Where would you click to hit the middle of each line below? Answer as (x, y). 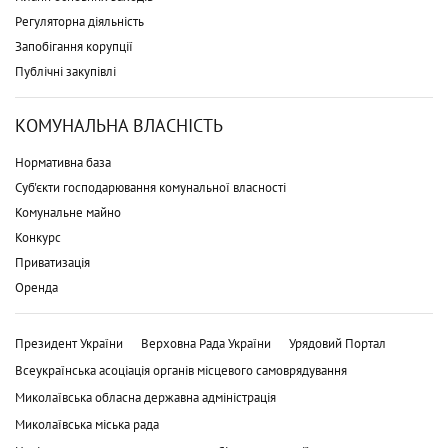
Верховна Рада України (206, 343)
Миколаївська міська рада (87, 424)
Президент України (69, 343)
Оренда (36, 287)
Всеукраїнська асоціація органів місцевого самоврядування (181, 370)
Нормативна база (63, 162)
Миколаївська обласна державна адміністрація (145, 397)
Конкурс (38, 237)
